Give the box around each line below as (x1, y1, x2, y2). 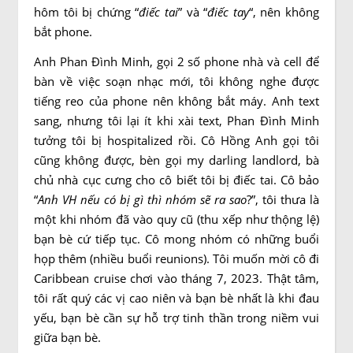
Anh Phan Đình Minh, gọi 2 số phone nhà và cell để (34, 54, 319, 69)
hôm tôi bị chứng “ (34, 4, 139, 20)
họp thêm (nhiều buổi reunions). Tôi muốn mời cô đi (34, 251, 319, 266)
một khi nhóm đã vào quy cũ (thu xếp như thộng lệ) (34, 211, 319, 227)
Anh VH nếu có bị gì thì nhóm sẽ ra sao (38, 191, 247, 207)
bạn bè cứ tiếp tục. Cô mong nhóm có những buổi (34, 231, 319, 247)
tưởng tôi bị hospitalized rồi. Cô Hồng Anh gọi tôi (34, 132, 319, 148)
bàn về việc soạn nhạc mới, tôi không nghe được (34, 73, 319, 89)
